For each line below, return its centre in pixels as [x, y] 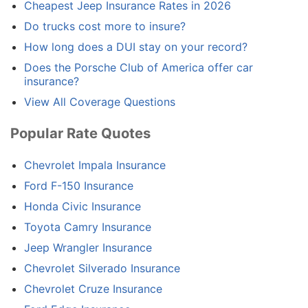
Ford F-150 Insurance [79, 185]
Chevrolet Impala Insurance [95, 165]
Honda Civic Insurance [82, 206]
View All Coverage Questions [100, 102]
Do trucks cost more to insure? [105, 26]
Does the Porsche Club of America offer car [139, 68]
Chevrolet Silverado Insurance [102, 268]
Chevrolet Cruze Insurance [93, 288]
